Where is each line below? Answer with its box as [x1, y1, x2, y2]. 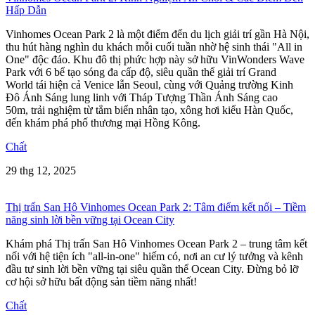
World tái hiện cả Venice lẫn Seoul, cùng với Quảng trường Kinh [6, 78, 293, 91]
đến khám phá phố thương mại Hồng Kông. [6, 116, 200, 129]
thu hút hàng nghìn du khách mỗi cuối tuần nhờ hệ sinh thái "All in [6, 40, 302, 53]
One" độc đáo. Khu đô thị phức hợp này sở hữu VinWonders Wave [6, 53, 304, 65]
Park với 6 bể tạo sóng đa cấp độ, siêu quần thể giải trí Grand [6, 65, 276, 78]
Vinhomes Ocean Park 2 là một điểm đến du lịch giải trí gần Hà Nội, [6, 27, 309, 40]
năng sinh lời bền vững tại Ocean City [6, 213, 174, 226]
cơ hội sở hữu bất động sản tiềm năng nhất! [6, 275, 197, 288]
